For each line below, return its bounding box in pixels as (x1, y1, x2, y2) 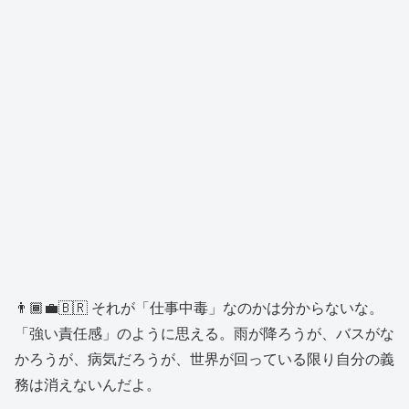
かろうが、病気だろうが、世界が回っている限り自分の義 (15, 348, 394, 370)
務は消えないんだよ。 (15, 373, 161, 395)
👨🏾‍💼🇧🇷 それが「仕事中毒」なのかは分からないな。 (15, 297, 383, 319)
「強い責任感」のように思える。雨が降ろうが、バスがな (15, 322, 394, 344)
